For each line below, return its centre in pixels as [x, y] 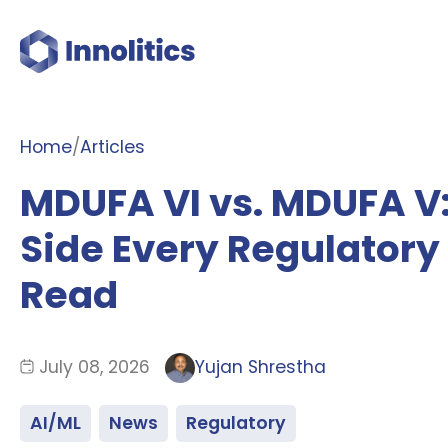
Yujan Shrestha [260, 367]
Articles [112, 147]
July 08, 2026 [94, 367]
